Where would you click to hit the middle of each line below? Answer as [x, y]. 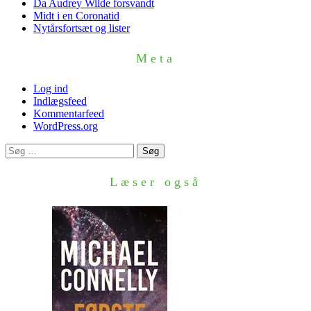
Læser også [155, 182]
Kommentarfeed [69, 114]
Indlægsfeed [60, 101]
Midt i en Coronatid [76, 16]
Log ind [51, 89]
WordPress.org [66, 126]
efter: [16, 162]
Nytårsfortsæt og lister [82, 28]
